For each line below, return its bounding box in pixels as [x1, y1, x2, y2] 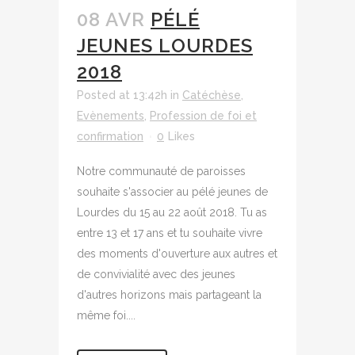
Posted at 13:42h [77, 89, 167, 101]
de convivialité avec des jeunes [77, 268, 235, 281]
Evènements [77, 109, 144, 122]
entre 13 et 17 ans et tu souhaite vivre [77, 227, 262, 239]
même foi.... [77, 309, 136, 322]
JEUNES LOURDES [77, 34, 253, 57]
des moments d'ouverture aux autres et [77, 247, 277, 260]
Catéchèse [182, 89, 241, 101]
